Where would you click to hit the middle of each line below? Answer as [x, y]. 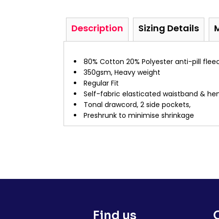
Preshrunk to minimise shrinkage [139, 115]
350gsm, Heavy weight [122, 72]
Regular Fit [101, 83]
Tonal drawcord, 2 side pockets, [137, 105]
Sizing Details [169, 28]
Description [97, 28]
